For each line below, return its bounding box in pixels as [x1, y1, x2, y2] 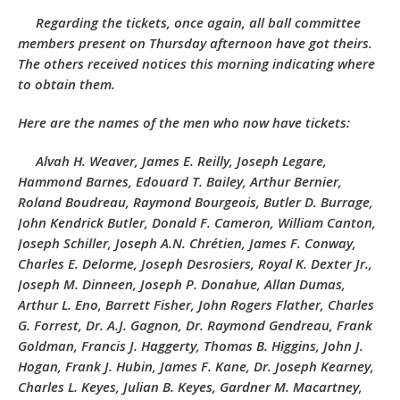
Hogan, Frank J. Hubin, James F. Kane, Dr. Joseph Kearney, [18, 357, 374, 375]
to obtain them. [18, 75, 115, 93]
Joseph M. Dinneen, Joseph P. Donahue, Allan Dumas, [18, 275, 346, 293]
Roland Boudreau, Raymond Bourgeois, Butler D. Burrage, [18, 193, 373, 211]
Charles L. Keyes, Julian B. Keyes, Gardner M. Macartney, [18, 378, 362, 396]
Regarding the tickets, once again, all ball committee [18, 13, 361, 31]
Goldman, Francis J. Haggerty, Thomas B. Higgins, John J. [18, 337, 363, 354]
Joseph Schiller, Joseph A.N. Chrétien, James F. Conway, [18, 234, 356, 252]
